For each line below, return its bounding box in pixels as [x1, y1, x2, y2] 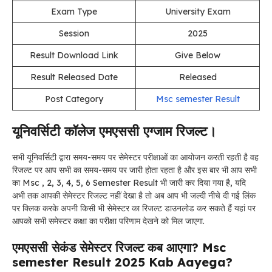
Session [59, 27, 89, 39]
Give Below [175, 49, 220, 61]
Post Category [45, 93, 103, 104]
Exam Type [51, 5, 97, 17]
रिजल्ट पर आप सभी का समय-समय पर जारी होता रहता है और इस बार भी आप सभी [12, 164, 257, 175]
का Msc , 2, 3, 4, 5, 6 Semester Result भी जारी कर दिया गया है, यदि [12, 177, 246, 188]
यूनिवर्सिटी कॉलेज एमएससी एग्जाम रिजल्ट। [12, 122, 217, 140]
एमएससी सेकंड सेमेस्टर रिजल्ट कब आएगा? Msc [12, 239, 226, 255]
